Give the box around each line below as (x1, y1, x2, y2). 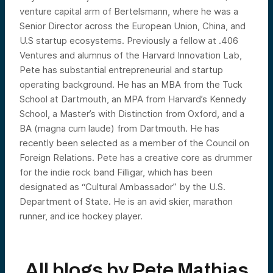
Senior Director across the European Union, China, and (19, 20, 246, 32)
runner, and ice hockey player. (19, 210, 143, 222)
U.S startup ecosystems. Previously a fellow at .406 (19, 35, 238, 46)
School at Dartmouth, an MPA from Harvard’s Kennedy (19, 93, 246, 105)
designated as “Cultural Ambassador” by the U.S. (19, 181, 225, 193)
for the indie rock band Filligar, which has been (19, 166, 213, 178)
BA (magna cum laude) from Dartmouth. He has (19, 122, 219, 134)
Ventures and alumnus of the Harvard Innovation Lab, (19, 49, 242, 61)
